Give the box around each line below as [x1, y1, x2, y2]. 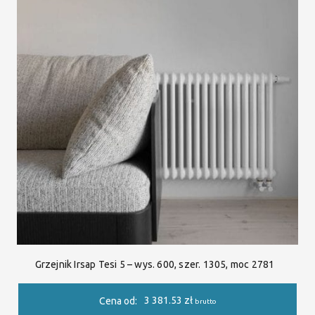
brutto [194, 297, 217, 306]
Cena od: [98, 295, 137, 307]
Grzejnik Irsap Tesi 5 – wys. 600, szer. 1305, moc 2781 [34, 258, 275, 270]
